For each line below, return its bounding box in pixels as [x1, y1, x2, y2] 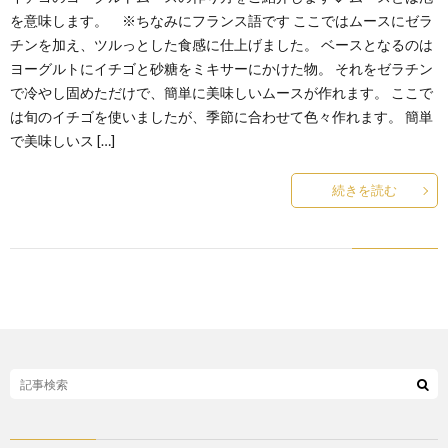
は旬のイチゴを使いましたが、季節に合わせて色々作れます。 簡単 [10, 108, 433, 125]
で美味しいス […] [10, 132, 115, 149]
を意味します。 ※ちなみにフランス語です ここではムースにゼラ [10, 12, 433, 29]
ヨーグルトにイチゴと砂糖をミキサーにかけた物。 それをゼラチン [10, 60, 433, 77]
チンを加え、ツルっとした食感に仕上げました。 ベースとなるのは [10, 36, 433, 53]
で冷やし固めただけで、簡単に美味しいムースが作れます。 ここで [10, 84, 433, 101]
